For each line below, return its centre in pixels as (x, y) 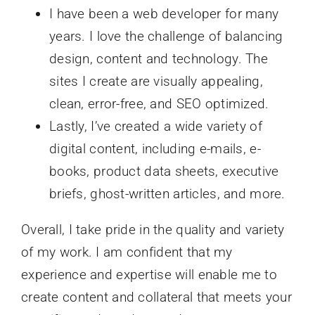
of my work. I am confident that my (127, 252)
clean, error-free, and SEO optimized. (159, 104)
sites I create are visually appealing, (156, 82)
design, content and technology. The (158, 59)
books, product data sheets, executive (164, 172)
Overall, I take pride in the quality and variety (153, 230)
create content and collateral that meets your (156, 297)
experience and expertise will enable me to (149, 275)
